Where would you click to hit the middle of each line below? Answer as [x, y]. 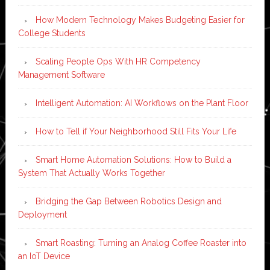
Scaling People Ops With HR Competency [118, 61]
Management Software [61, 74]
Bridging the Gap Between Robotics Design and [128, 201]
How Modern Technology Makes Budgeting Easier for [140, 20]
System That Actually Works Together [91, 173]
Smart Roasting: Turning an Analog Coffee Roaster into [141, 243]
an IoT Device [44, 256]
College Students [52, 33]
